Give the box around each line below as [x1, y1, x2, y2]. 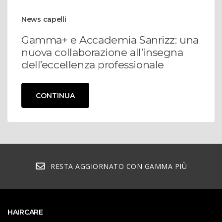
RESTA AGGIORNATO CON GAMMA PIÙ [51, 162, 187, 171]
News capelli [21, 14, 66, 24]
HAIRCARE [7, 208, 43, 217]
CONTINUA [36, 91, 75, 100]
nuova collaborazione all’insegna [21, 46, 183, 58]
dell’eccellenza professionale [21, 58, 164, 71]
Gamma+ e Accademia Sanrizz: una [21, 33, 199, 46]
